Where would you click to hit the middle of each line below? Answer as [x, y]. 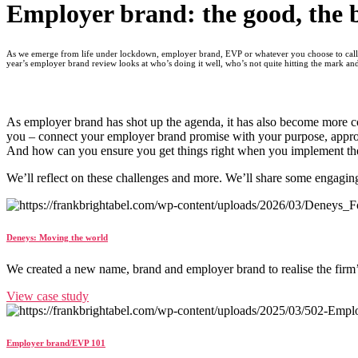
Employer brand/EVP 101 [56, 343]
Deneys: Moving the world [57, 238]
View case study [48, 296]
